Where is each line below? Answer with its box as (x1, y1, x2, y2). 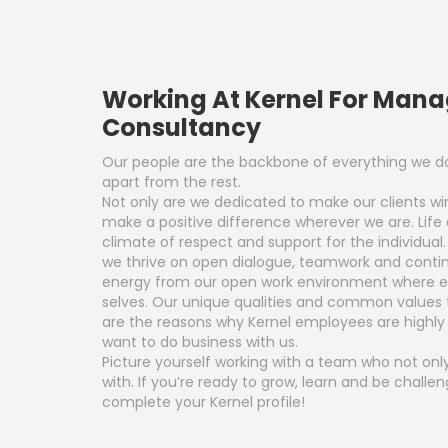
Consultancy (102, 111, 261, 145)
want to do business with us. (102, 332, 298, 353)
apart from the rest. (102, 172, 241, 193)
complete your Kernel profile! (102, 392, 305, 413)
